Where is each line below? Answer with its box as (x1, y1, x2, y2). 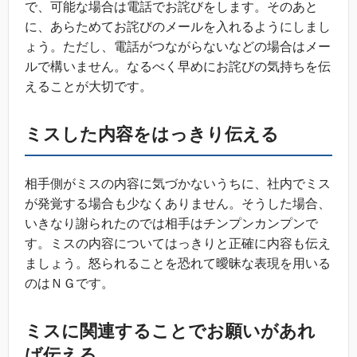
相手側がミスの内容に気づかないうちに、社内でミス (25, 177, 331, 191)
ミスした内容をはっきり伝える (25, 124, 279, 145)
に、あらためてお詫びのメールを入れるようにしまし (25, 20, 331, 34)
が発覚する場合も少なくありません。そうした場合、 (25, 197, 331, 211)
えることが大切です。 (25, 80, 152, 94)
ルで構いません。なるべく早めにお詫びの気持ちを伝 (25, 60, 331, 74)
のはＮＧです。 (25, 277, 114, 291)
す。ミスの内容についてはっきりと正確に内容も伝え (25, 237, 331, 251)
